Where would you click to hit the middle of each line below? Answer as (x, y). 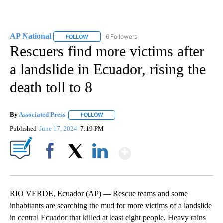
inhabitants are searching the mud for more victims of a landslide (111, 205)
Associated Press (42, 114)
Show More (170, 149)
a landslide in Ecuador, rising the (108, 69)
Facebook (52, 168)
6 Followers (121, 36)
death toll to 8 (51, 87)
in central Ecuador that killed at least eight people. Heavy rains (108, 217)
